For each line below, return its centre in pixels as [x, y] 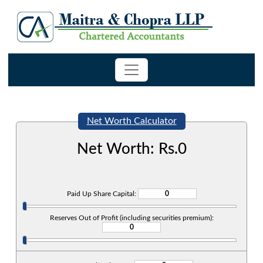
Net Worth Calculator [131, 121]
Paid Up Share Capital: [102, 194]
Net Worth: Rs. [127, 149]
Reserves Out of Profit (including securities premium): [131, 218]
